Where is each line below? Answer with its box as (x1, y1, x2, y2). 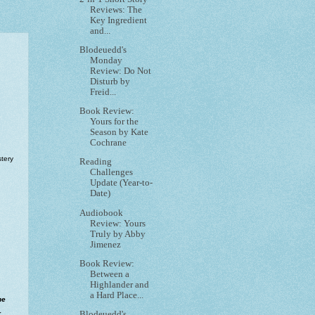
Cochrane (90, 138, 127, 148)
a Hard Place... (90, 290, 144, 300)
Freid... (90, 86, 117, 97)
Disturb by (90, 76, 131, 86)
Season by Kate (90, 127, 149, 138)
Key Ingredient (90, 15, 148, 25)
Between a (90, 269, 130, 279)
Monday (90, 55, 123, 65)
